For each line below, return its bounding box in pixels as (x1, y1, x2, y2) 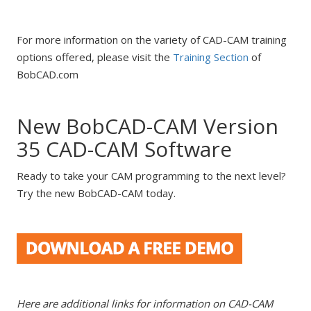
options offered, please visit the (16, 50, 173, 64)
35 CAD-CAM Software (16, 135, 232, 163)
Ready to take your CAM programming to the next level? (16, 169, 286, 183)
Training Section (172, 50, 249, 64)
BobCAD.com (16, 67, 78, 81)
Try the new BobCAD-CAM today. (16, 186, 176, 200)
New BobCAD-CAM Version (16, 112, 278, 140)
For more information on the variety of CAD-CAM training (16, 33, 287, 47)
